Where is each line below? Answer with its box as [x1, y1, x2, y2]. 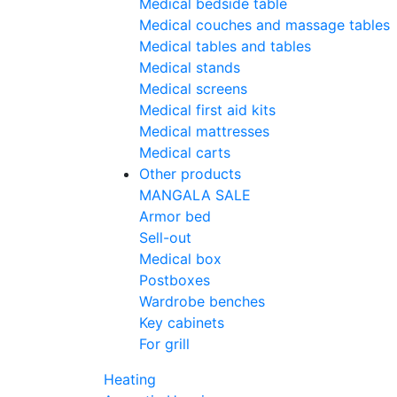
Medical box [139, 250, 222, 269]
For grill [139, 335, 190, 354]
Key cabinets [139, 314, 224, 332]
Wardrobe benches [139, 292, 265, 311]
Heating [104, 370, 156, 389]
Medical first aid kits [139, 101, 276, 120]
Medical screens [139, 80, 247, 98]
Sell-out [139, 229, 191, 247]
